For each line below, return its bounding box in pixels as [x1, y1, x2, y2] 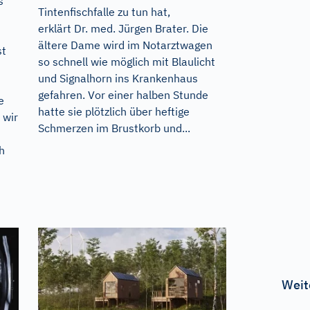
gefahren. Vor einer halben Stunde [37, 87, 208, 102]
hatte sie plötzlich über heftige [37, 104, 190, 118]
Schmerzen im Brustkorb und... [37, 120, 190, 135]
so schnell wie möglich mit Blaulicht [37, 54, 215, 69]
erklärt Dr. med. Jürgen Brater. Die [37, 21, 208, 35]
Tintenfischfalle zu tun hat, [37, 4, 170, 19]
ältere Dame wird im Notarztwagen [37, 37, 212, 52]
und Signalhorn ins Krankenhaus [37, 71, 198, 85]
